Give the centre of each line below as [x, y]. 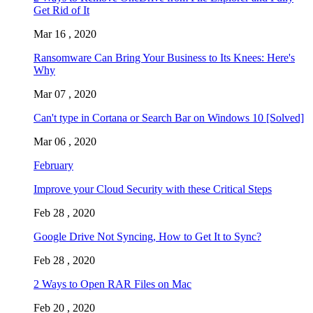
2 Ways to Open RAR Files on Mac [112, 284]
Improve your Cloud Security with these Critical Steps [153, 189]
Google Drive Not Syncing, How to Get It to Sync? [147, 236]
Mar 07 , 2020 [65, 94]
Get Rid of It [61, 10]
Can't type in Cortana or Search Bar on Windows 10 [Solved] [169, 117]
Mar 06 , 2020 [65, 141]
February [53, 165]
